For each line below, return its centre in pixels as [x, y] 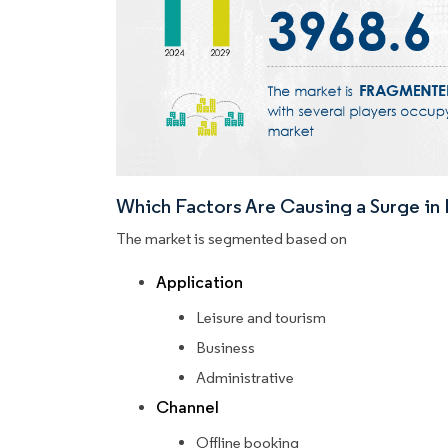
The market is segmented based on [231, 239]
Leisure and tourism [261, 318]
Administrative [245, 378]
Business [225, 348]
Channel [187, 408]
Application [199, 283]
